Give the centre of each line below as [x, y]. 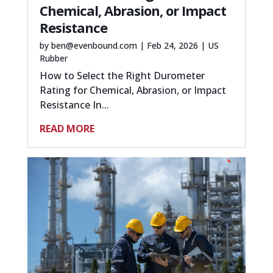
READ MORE [67, 128]
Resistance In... [74, 105]
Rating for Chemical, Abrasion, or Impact [133, 90]
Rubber [53, 58]
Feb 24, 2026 [172, 45]
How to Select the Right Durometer [122, 75]
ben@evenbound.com [94, 45]
